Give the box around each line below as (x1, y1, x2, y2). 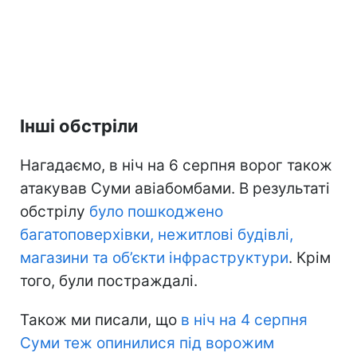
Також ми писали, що (20, 310, 181, 329)
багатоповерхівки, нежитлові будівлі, (20, 225, 293, 244)
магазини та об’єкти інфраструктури (20, 248, 288, 267)
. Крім (288, 248, 331, 267)
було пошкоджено (89, 202, 223, 221)
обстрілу (20, 202, 89, 221)
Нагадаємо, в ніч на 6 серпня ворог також (20, 155, 332, 175)
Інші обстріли (20, 115, 138, 136)
